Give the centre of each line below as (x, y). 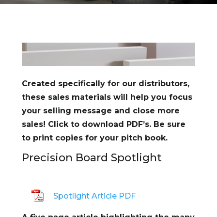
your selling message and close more (101, 110)
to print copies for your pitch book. (94, 138)
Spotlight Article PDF (94, 196)
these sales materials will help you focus (107, 97)
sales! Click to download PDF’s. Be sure (103, 124)
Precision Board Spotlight (92, 157)
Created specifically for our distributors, (105, 83)
